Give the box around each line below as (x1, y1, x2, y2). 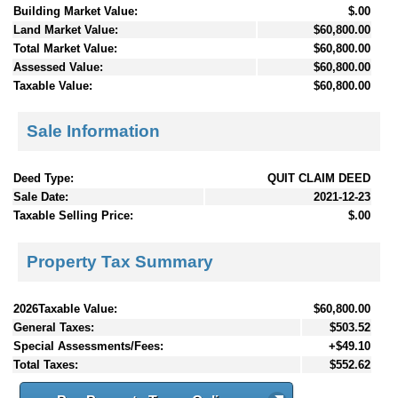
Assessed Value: (13, 60, 103, 74)
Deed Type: (13, 171, 74, 186)
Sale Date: (13, 190, 68, 204)
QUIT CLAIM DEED (267, 171, 370, 186)
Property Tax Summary (27, 251, 213, 271)
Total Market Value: (13, 41, 117, 55)
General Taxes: (13, 320, 94, 334)
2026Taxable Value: (13, 301, 117, 315)
